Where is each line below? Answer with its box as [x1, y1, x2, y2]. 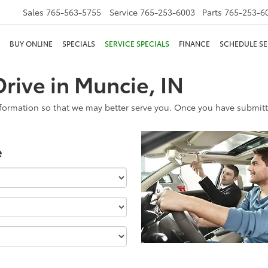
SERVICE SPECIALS [105, 38, 169, 48]
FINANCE [179, 38, 210, 48]
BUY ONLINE [10, 38, 53, 48]
